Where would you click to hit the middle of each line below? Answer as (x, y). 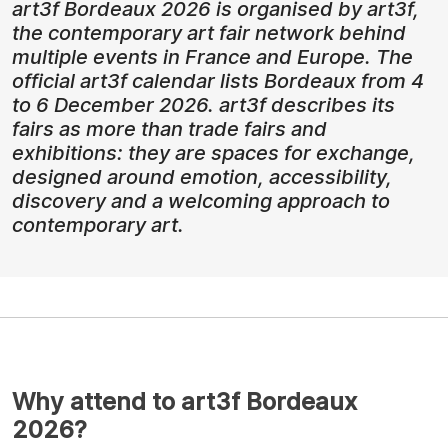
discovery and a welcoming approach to (201, 201)
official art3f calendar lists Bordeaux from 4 (218, 81)
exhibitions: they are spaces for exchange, (213, 153)
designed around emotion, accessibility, (202, 177)
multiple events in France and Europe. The (212, 57)
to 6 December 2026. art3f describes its (203, 105)
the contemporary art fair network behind (209, 33)
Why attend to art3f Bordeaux (184, 402)
